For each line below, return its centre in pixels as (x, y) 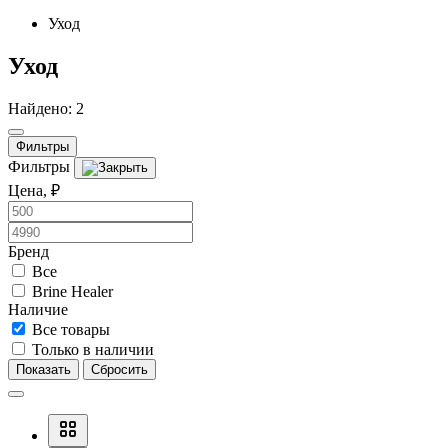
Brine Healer (72, 291)
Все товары (71, 329)
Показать (43, 369)
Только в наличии (93, 349)
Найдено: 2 (46, 108)
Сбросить (119, 369)
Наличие (38, 309)
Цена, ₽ (34, 190)
